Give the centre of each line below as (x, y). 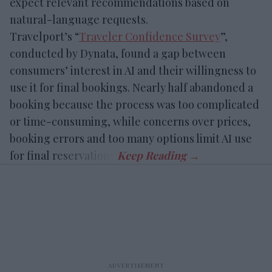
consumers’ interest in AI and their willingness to (133, 70)
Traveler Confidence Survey (150, 36)
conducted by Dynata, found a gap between (118, 53)
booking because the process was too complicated (134, 104)
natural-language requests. (79, 19)
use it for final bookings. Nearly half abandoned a (131, 87)
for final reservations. (63, 155)
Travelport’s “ (44, 36)
